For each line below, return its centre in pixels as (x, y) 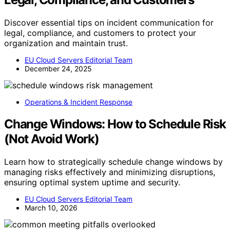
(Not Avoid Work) (52, 139)
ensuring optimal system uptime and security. (92, 182)
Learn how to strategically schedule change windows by (113, 161)
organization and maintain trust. (66, 43)
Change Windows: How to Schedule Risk (115, 124)
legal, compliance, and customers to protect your (100, 33)
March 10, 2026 (51, 207)
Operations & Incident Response (79, 102)
